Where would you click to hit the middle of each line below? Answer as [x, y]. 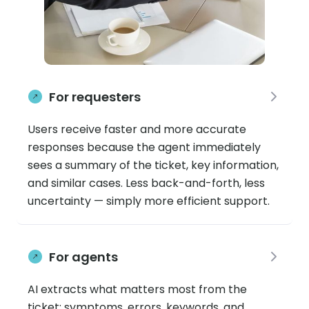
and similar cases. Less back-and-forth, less [146, 183]
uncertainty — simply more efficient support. [149, 201]
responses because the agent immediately [144, 147]
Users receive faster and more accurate [137, 129]
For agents [83, 257]
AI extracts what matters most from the [137, 289]
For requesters [95, 97]
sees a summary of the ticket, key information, [153, 165]
